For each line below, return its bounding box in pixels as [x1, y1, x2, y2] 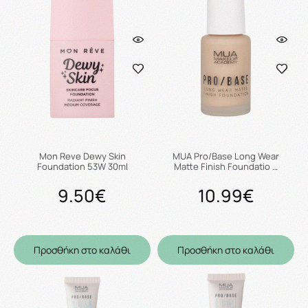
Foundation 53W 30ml [36, 160, 128, 173]
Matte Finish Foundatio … [174, 160, 278, 173]
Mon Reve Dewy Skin [38, 150, 126, 162]
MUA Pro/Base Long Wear [173, 150, 279, 162]
